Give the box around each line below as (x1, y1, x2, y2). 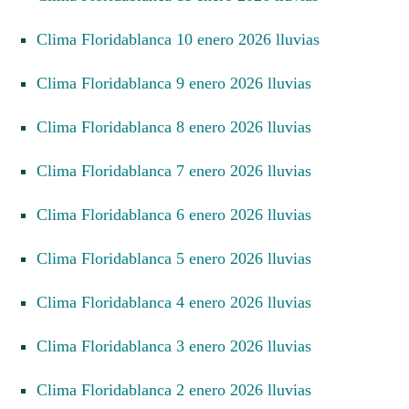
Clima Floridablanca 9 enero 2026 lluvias (47, 73, 311, 92)
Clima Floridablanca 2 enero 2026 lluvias (47, 380, 311, 399)
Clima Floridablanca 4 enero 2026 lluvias (47, 292, 311, 311)
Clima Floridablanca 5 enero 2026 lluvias (47, 248, 311, 267)
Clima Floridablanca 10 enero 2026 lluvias (47, 29, 320, 48)
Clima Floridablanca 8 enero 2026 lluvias (47, 117, 311, 136)
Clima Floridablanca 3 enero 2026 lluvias (47, 336, 311, 355)
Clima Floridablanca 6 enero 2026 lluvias (47, 204, 311, 224)
